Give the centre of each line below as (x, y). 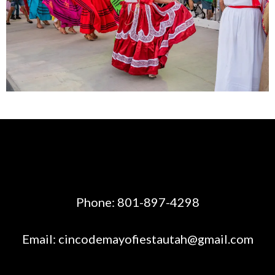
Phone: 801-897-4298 (137, 202)
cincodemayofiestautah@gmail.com (156, 238)
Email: (40, 238)
